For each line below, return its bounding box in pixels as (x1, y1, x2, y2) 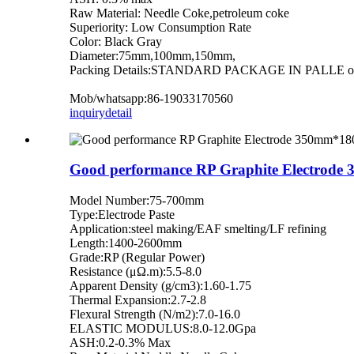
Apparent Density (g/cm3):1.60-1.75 (70, 279, 251, 293)
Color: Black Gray (70, 34, 162, 48)
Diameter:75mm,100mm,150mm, (70, 48, 235, 62)
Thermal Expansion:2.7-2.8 (70, 293, 206, 307)
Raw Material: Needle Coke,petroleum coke (70, 6, 289, 20)
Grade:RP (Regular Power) (70, 250, 205, 265)
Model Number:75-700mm (70, 194, 204, 208)
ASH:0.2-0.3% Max (70, 336, 171, 350)
